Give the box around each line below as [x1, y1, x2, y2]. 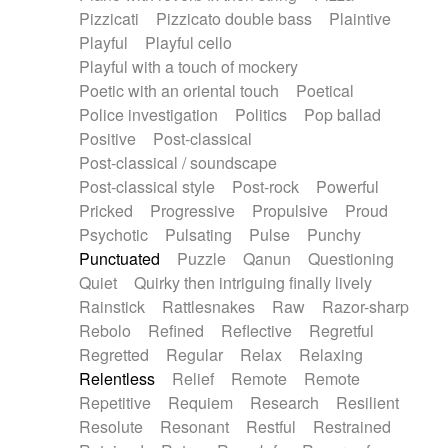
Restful [245, 415, 296, 438]
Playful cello [145, 31, 233, 54]
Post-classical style [79, 175, 216, 198]
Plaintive [328, 7, 391, 30]
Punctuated [79, 247, 161, 270]
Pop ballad [303, 103, 381, 126]
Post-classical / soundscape [79, 151, 278, 174]
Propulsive [251, 199, 328, 222]
